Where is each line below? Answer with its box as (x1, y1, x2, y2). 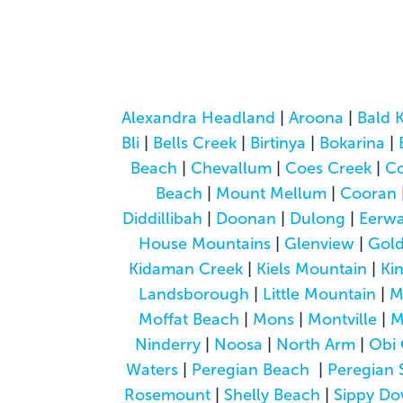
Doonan (216, 208, 276, 228)
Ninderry (134, 334, 201, 354)
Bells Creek (153, 132, 237, 153)
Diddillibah (122, 208, 202, 228)
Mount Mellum (215, 183, 327, 203)
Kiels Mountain (255, 258, 367, 279)
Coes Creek (285, 157, 372, 178)
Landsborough (138, 283, 249, 304)
